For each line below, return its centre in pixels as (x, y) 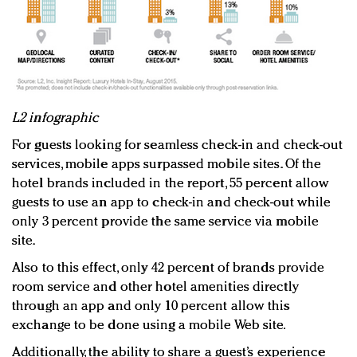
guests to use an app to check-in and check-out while (172, 203)
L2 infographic (56, 119)
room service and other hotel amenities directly (155, 288)
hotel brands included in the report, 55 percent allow (171, 184)
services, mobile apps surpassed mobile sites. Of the (167, 165)
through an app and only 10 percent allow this (151, 307)
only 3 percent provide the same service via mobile (166, 222)
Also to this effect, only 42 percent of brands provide (169, 269)
